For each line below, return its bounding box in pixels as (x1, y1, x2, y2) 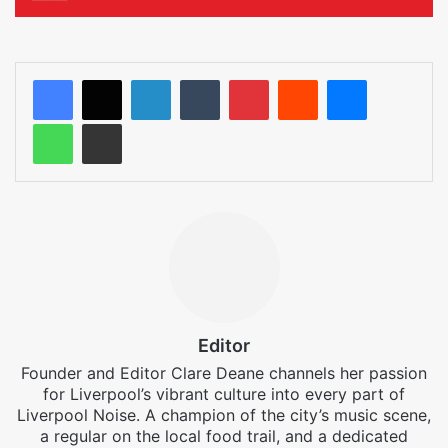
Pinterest (268, 69, 335, 90)
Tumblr (219, 69, 271, 90)
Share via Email (121, 113, 162, 134)
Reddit (317, 69, 366, 90)
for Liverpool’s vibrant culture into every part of (43, 384, 405, 405)
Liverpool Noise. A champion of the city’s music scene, (17, 405, 431, 426)
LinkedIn (170, 69, 233, 90)
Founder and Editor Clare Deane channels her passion (21, 363, 427, 384)
